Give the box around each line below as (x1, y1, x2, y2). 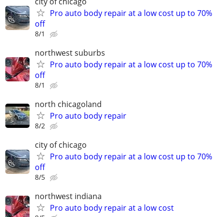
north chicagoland (35, 99, 102, 109)
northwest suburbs (35, 47, 105, 58)
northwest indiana (35, 191, 102, 202)
